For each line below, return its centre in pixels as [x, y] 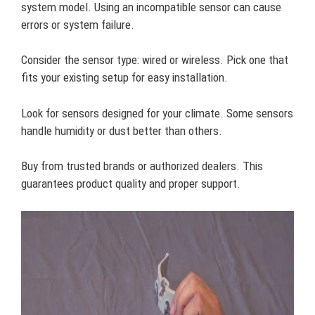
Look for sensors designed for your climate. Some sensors [157, 113]
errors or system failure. [78, 24]
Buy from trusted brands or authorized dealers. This [142, 166]
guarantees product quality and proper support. [131, 184]
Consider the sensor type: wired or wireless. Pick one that [155, 60]
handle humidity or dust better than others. [122, 130]
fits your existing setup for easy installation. [124, 77]
